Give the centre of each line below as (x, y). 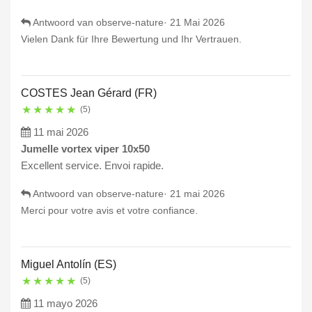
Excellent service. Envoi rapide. (92, 166)
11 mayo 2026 (65, 304)
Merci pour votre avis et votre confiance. (109, 211)
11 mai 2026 (61, 132)
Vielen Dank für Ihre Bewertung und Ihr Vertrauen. (131, 39)
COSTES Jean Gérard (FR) (89, 93)
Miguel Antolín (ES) (69, 265)
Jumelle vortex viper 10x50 (85, 149)
